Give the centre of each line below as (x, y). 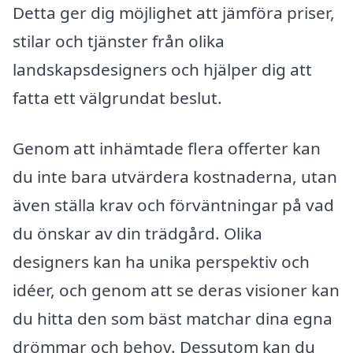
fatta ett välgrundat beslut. (117, 97)
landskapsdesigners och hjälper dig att (162, 69)
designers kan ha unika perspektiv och (161, 261)
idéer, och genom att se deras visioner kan (176, 290)
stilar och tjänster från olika (119, 41)
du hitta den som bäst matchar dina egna (173, 318)
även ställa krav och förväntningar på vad (173, 204)
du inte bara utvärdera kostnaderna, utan (175, 176)
